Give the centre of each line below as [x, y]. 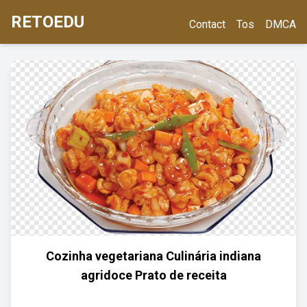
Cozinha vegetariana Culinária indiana [153, 256]
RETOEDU [48, 22]
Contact [207, 24]
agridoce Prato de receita [153, 275]
